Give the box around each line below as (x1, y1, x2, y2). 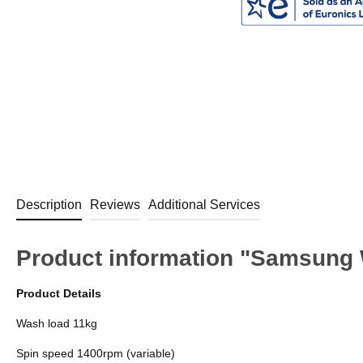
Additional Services (148, 197, 260, 211)
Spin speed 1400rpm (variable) (16, 346, 175, 360)
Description (16, 197, 82, 211)
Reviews (90, 197, 140, 211)
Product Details (16, 286, 101, 300)
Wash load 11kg (16, 316, 97, 330)
